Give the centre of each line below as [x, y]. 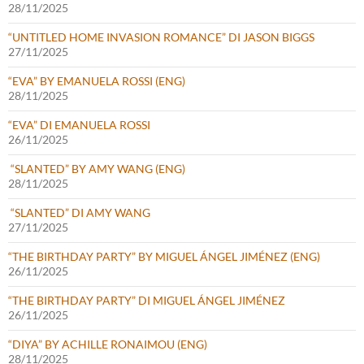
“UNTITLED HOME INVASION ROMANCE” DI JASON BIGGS [161, 37]
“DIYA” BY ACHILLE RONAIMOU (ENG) [108, 344]
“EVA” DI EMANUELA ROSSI [79, 124]
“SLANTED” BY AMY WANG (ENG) [97, 168]
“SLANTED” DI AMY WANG [79, 212]
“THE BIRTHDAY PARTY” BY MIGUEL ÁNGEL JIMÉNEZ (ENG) [164, 256]
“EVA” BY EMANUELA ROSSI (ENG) [97, 80]
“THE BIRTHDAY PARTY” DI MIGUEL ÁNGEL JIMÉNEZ [147, 300]
